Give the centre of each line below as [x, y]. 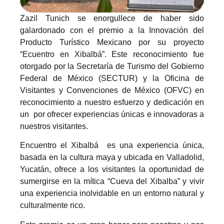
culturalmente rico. [52, 205]
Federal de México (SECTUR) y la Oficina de [112, 78]
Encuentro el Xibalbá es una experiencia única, [112, 145]
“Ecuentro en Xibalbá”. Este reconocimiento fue [112, 54]
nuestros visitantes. [54, 126]
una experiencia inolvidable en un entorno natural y [112, 193]
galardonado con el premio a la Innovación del [112, 30]
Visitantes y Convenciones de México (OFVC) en [112, 90]
